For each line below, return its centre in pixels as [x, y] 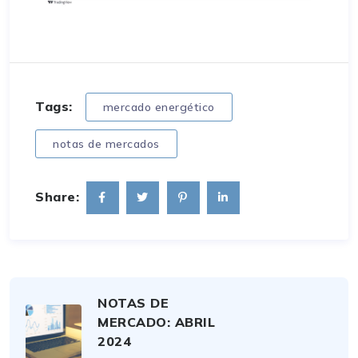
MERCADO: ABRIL [156, 322]
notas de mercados [106, 144]
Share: [57, 196]
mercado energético [159, 107]
